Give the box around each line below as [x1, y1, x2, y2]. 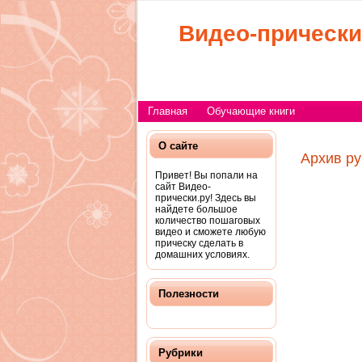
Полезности [158, 288, 219, 300]
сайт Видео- [155, 181, 211, 192]
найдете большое [155, 204, 238, 215]
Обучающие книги [207, 105, 295, 117]
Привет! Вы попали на [155, 170, 258, 181]
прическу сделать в [155, 238, 243, 249]
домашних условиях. [155, 249, 250, 260]
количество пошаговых [155, 215, 260, 226]
